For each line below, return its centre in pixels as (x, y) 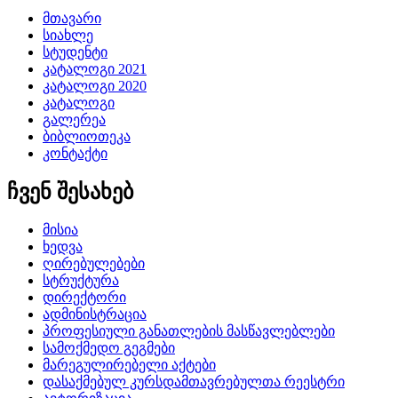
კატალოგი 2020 (95, 85)
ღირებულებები (94, 264)
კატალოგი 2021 (95, 68)
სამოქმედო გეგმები (109, 348)
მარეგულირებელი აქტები (129, 365)
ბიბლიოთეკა (87, 136)
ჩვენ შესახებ (70, 191)
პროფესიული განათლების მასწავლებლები (189, 331)
